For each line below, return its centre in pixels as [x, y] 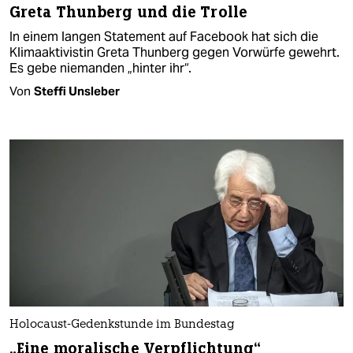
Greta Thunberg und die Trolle [128, 13]
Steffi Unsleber [77, 91]
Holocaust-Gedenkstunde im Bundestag [122, 325]
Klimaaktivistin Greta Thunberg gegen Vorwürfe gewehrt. [175, 53]
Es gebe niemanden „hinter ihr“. [100, 69]
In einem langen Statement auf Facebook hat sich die [164, 37]
